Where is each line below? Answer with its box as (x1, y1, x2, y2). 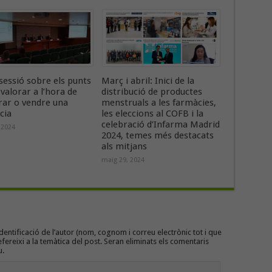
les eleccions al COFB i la (101, 108, 203, 119)
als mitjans (101, 141, 147, 152)
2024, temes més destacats (101, 130, 214, 141)
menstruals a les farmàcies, (101, 97, 216, 108)
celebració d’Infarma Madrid (101, 119, 220, 130)
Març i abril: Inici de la (101, 75, 194, 86)
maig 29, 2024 (101, 156, 144, 164)
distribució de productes (101, 86, 202, 97)
